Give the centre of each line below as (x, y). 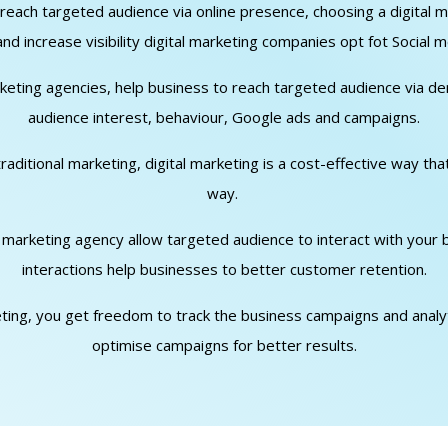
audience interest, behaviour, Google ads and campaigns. (224, 117)
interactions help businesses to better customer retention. (224, 269)
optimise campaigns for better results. (224, 345)
